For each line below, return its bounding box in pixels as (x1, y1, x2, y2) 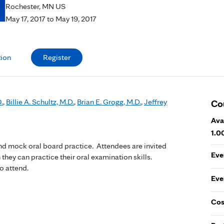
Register (43, 52, 70, 62)
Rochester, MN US (5, 1, 65, 11)
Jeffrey (144, 97, 167, 106)
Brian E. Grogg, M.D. (77, 97, 141, 106)
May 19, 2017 (55, 14, 96, 23)
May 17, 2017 (5, 14, 45, 23)
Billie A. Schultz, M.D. (6, 97, 74, 106)
